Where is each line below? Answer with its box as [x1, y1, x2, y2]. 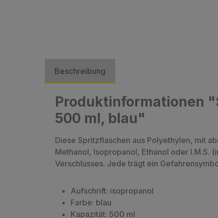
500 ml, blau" [55, 110, 145, 127]
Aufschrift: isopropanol [71, 186, 154, 196]
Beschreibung [54, 66, 106, 76]
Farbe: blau [71, 198, 111, 208]
